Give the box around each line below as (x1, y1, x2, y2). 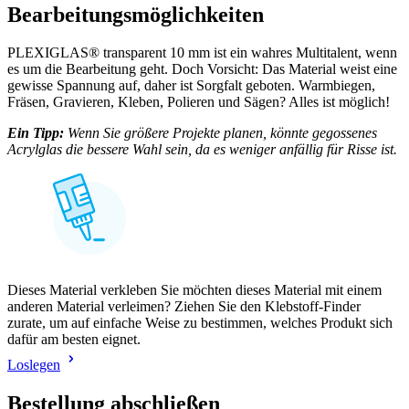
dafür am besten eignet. (7, 331, 141, 348)
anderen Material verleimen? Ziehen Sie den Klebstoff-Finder (7, 299, 361, 315)
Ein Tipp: (7, 125, 64, 142)
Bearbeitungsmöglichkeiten (7, 2, 264, 26)
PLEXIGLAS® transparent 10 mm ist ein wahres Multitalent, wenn (7, 45, 397, 61)
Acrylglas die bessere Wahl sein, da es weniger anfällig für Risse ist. (7, 142, 397, 158)
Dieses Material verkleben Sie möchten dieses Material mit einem (7, 282, 382, 299)
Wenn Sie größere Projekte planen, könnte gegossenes (64, 125, 377, 142)
